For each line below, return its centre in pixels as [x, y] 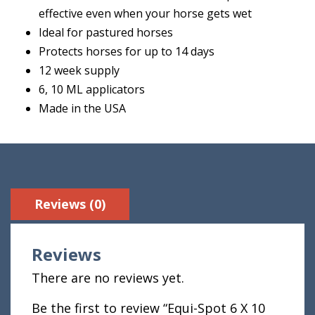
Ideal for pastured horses [106, 32]
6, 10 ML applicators [92, 89]
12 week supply [79, 70]
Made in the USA [82, 108]
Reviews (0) [70, 204]
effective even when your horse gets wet [145, 13]
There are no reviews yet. [108, 278]
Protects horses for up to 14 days [127, 51]
